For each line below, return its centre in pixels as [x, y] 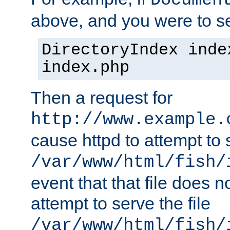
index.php [85, 68]
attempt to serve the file [121, 204]
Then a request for [102, 98]
